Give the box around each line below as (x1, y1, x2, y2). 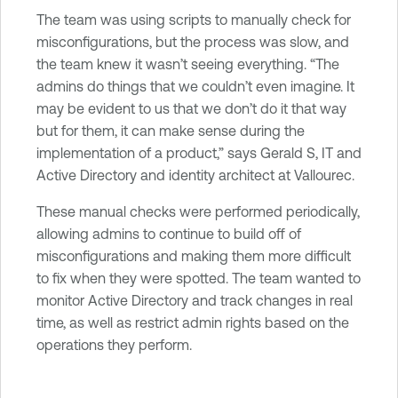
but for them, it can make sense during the (36, 122, 305, 139)
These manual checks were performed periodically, (36, 203, 360, 219)
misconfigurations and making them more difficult (36, 247, 351, 264)
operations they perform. (36, 336, 192, 353)
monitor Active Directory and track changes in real (36, 291, 353, 308)
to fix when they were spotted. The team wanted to (36, 269, 361, 286)
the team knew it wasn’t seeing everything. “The (36, 55, 339, 72)
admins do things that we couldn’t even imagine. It (36, 77, 354, 94)
